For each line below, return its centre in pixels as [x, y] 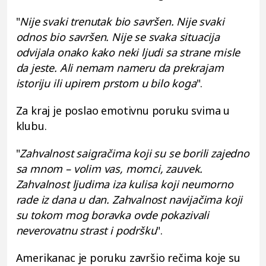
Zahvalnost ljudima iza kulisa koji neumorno [124, 184]
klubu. [31, 126]
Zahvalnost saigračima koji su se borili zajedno [134, 153]
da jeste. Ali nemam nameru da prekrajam [120, 68]
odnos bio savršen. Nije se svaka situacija [118, 37]
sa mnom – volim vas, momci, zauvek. [109, 169]
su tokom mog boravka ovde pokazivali [113, 215]
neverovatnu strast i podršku [86, 231]
